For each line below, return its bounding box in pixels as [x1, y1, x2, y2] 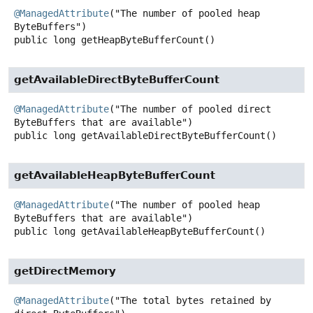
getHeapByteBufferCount [81, 34, 204, 45]
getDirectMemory [14, 264, 116, 277]
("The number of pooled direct [109, 103, 271, 115]
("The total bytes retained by [109, 294, 271, 306]
